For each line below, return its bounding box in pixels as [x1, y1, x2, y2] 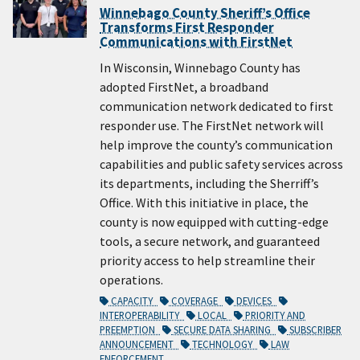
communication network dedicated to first [100, 98, 333, 115]
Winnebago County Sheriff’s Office [100, 4, 310, 22]
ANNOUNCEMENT [100, 337, 178, 351]
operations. [100, 272, 163, 288]
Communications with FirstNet [100, 33, 292, 51]
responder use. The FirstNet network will [100, 117, 324, 134]
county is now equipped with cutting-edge [100, 214, 329, 231]
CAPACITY [108, 294, 157, 308]
